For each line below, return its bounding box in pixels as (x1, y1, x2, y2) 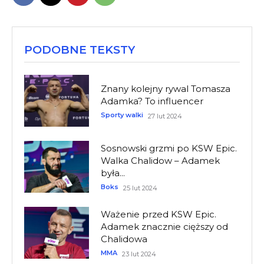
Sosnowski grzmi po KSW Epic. (100, 142, 237, 154)
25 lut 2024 (123, 183, 157, 192)
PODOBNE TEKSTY (24, 43, 135, 57)
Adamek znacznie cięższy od (100, 220, 228, 232)
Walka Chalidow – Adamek (100, 154, 220, 166)
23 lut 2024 (121, 249, 156, 258)
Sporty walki (100, 110, 143, 119)
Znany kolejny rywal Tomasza (100, 82, 230, 94)
